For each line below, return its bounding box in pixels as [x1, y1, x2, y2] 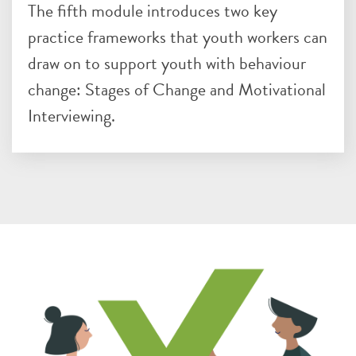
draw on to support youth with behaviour [28, 49, 306, 76]
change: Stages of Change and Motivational [28, 75, 326, 103]
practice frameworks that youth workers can [28, 23, 327, 50]
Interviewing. [28, 102, 115, 129]
